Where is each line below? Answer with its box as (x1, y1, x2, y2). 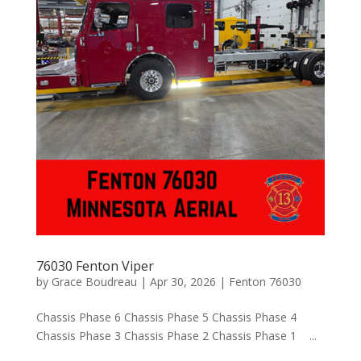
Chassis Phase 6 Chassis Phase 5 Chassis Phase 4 (35, 309, 297, 326)
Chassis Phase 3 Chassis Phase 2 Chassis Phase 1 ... (35, 328, 317, 344)
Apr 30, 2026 (149, 274, 216, 290)
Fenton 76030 (228, 274, 301, 290)
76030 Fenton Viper (35, 257, 154, 276)
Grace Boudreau (51, 274, 137, 290)
